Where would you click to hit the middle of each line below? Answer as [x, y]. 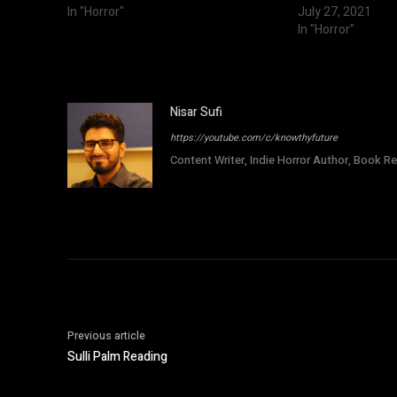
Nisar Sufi [196, 113]
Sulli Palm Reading [117, 357]
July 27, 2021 [335, 12]
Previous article [106, 336]
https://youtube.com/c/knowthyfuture [254, 138]
